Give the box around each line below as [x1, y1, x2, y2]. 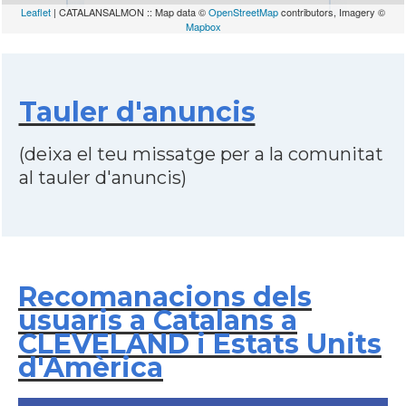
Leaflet [21, 5, 51, 19]
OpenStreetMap [208, 5, 278, 19]
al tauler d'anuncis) [18, 167, 187, 188]
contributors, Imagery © [278, 5, 385, 19]
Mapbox [185, 19, 221, 34]
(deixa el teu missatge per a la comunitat [18, 143, 383, 165]
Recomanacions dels [18, 280, 312, 314]
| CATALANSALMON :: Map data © [51, 5, 208, 19]
